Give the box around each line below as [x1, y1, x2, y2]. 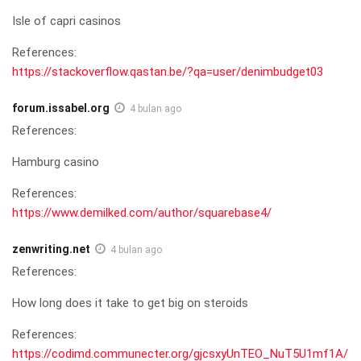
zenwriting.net [12, 242, 90, 255]
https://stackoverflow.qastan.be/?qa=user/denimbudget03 [12, 64, 323, 79]
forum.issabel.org [12, 101, 110, 114]
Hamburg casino [12, 154, 99, 169]
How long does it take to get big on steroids [12, 295, 248, 310]
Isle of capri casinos [12, 13, 121, 28]
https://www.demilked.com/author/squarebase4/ [12, 205, 272, 220]
